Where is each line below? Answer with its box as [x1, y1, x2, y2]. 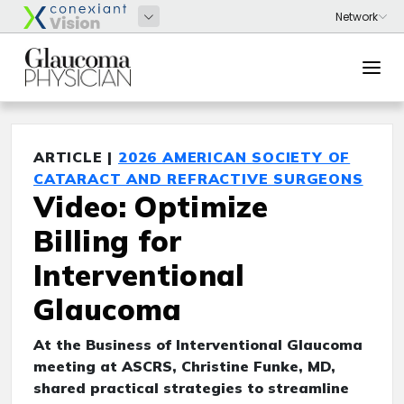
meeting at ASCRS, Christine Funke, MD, [33, 357, 335, 375]
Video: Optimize [33, 188, 269, 225]
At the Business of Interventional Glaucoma [33, 335, 363, 353]
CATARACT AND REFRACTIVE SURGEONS [33, 170, 363, 188]
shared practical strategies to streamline [33, 379, 349, 397]
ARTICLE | [33, 148, 119, 166]
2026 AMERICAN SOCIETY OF [118, 148, 351, 166]
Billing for [33, 223, 182, 259]
